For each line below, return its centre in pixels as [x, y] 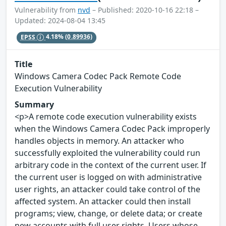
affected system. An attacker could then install [103, 201]
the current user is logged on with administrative [108, 177]
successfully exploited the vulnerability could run [107, 153]
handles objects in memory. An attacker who [99, 140]
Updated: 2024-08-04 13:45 [60, 21]
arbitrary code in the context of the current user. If [110, 165]
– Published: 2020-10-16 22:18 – [145, 10]
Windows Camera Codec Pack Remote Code [98, 76]
